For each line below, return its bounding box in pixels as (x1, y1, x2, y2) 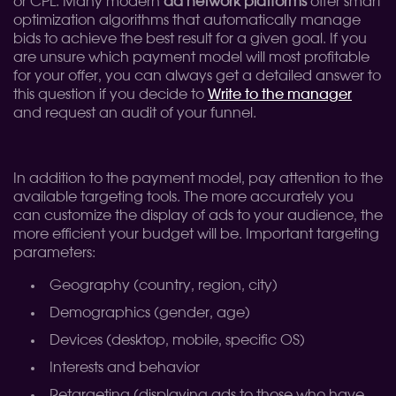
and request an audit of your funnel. (13, 106, 256, 120)
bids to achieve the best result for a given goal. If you (13, 32, 367, 46)
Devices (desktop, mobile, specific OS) (49, 333, 305, 347)
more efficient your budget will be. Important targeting (13, 227, 379, 241)
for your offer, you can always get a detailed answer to (13, 69, 381, 83)
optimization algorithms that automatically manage (13, 13, 361, 27)
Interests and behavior (49, 361, 200, 375)
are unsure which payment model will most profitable (13, 50, 369, 65)
